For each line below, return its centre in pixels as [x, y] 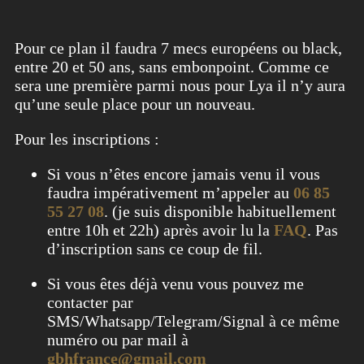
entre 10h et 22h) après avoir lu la [160, 230]
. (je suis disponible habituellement [220, 211]
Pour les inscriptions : [87, 139]
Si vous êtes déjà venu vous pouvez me [175, 283]
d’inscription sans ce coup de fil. [155, 248]
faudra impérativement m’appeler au [170, 192]
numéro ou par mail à [118, 339]
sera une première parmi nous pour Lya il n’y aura [180, 85]
